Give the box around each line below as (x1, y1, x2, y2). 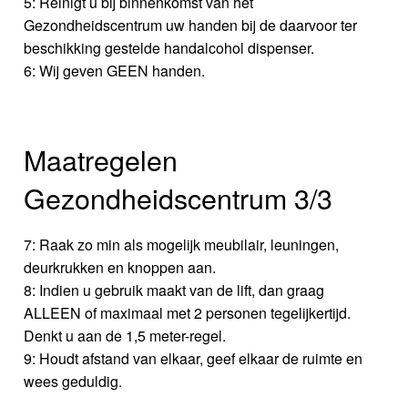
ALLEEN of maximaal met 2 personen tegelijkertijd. (24, 301, 352, 323)
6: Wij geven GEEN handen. (24, 60, 206, 82)
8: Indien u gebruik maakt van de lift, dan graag (24, 279, 325, 301)
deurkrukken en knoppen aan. (24, 256, 217, 278)
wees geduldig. (24, 370, 123, 392)
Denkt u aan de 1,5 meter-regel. (24, 324, 227, 346)
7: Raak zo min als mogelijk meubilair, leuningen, (24, 233, 340, 255)
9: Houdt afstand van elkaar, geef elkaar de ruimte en (24, 347, 363, 369)
